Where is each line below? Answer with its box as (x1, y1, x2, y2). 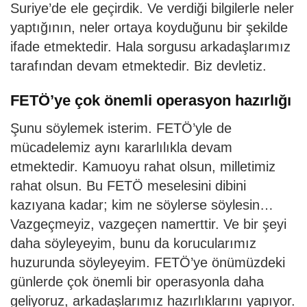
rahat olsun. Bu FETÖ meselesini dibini (10, 177, 246, 193)
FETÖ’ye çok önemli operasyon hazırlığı (10, 92, 291, 110)
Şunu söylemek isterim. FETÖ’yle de (10, 120, 232, 136)
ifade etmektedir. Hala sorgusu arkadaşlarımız (10, 39, 291, 55)
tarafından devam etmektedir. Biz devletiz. (10, 58, 267, 74)
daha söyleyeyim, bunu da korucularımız (10, 235, 256, 251)
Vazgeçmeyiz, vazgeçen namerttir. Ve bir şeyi (10, 216, 286, 232)
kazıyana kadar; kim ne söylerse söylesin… (10, 197, 273, 212)
